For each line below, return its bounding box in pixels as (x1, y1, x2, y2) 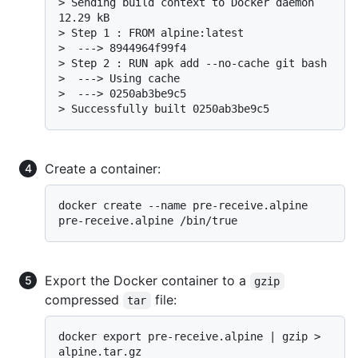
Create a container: (45, 161, 161, 177)
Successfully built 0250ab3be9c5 (71, 102, 269, 116)
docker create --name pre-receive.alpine (58, 199, 308, 213)
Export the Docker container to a (45, 272, 250, 289)
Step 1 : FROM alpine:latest (71, 26, 244, 40)
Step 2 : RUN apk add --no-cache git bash (71, 57, 327, 70)
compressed (45, 292, 123, 308)
